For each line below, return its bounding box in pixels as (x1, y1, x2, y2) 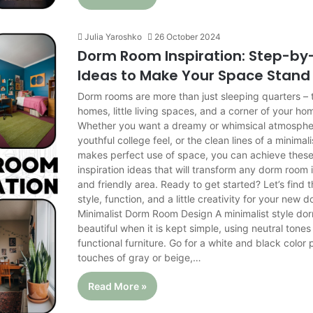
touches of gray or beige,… (78, 251, 202, 263)
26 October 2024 (154, 31, 221, 42)
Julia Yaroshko (85, 31, 143, 42)
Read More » (88, 279, 147, 292)
